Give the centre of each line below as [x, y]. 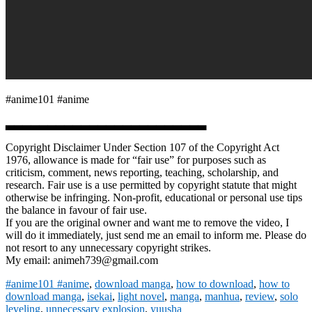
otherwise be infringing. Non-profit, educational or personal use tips [154, 197]
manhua [222, 296]
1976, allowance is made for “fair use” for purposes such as [136, 159]
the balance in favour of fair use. [76, 210]
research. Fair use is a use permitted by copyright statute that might [151, 185]
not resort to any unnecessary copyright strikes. [108, 247]
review [260, 296]
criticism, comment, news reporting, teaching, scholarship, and [142, 172]
